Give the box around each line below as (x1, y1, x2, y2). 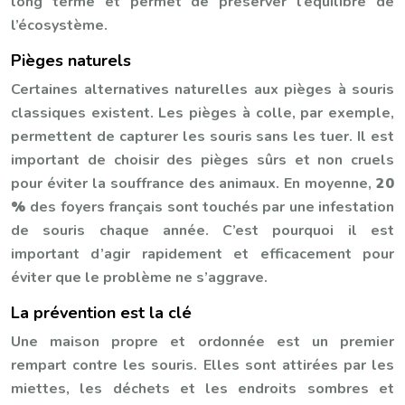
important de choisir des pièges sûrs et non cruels (11, 149, 394, 170)
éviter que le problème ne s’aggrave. (11, 267, 268, 287)
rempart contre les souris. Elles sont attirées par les (11, 354, 394, 375)
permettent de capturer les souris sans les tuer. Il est (11, 126, 394, 146)
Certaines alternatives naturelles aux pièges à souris (11, 79, 394, 99)
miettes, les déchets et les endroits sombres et (11, 378, 394, 399)
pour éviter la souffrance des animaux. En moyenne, (11, 173, 376, 193)
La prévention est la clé (11, 301, 192, 324)
